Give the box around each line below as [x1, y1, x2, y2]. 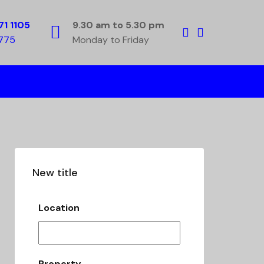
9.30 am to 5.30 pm [72, 19, 164, 31]
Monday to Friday [72, 34, 149, 46]
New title [32, 166, 78, 180]
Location [38, 202, 80, 214]
